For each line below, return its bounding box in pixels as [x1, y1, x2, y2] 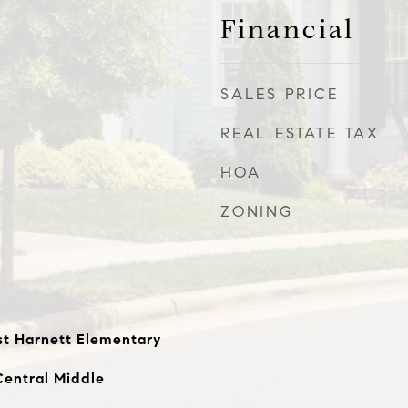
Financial [220, 13, 354, 46]
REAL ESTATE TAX [220, 124, 380, 143]
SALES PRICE [220, 85, 339, 104]
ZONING [220, 202, 293, 221]
